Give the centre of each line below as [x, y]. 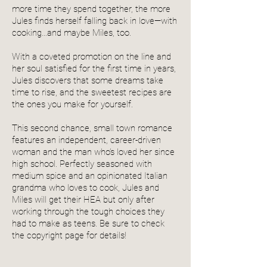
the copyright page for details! [69, 235]
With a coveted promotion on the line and [91, 56]
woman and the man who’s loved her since [93, 152]
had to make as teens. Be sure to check [88, 223]
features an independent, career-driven [86, 140]
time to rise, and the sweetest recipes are [92, 92]
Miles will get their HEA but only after [83, 199]
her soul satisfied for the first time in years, [94, 68]
